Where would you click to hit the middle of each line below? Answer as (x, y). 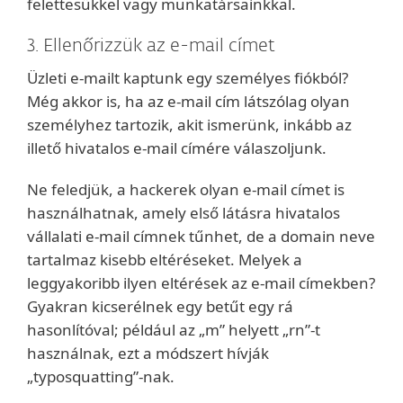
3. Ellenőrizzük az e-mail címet (151, 46)
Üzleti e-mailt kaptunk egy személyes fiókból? (188, 78)
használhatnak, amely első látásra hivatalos (184, 213)
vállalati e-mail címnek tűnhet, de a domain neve (201, 236)
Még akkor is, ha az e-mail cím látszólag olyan (188, 101)
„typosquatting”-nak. (101, 376)
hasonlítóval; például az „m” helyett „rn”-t (174, 330)
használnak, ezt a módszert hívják (148, 353)
